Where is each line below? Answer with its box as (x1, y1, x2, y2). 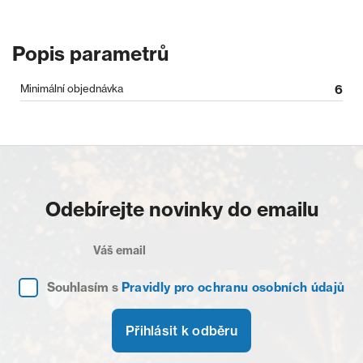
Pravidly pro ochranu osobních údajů (121, 280, 345, 295)
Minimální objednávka (20, 82, 123, 95)
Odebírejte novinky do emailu (45, 197, 318, 221)
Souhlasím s (46, 280, 122, 295)
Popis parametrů (12, 41, 169, 66)
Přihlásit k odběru (125, 322, 237, 339)
